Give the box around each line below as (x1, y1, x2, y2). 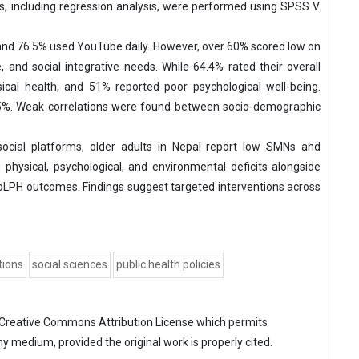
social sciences (32, 258, 107, 271)
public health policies (116, 258, 220, 271)
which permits (194, 316, 268, 329)
